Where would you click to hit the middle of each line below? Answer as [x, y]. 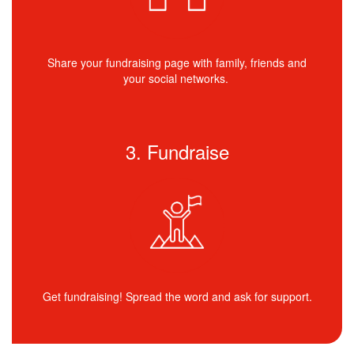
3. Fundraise [177, 151]
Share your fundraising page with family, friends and [177, 62]
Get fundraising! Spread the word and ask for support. [177, 296]
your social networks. [177, 78]
